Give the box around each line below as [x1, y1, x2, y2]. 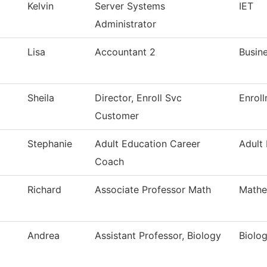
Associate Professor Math [95, 184, 211, 196]
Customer [95, 110, 139, 122]
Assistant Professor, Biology [95, 229, 221, 242]
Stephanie [27, 138, 72, 150]
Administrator [95, 18, 156, 30]
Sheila [27, 92, 54, 104]
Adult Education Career [95, 138, 200, 150]
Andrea [27, 229, 60, 242]
